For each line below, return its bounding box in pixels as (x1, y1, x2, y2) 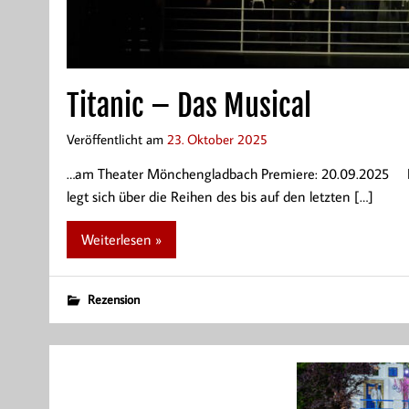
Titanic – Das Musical (66, 87, 311, 124)
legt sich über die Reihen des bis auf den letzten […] (66, 187, 373, 206)
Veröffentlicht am (66, 129, 167, 148)
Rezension (87, 289, 140, 308)
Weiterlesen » (80, 229, 162, 248)
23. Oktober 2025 (166, 129, 267, 148)
